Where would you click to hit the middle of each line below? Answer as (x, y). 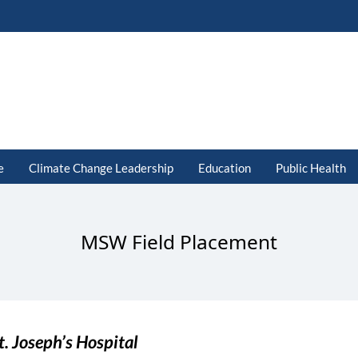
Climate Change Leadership (101, 167)
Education (224, 167)
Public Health (310, 167)
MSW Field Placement (179, 241)
